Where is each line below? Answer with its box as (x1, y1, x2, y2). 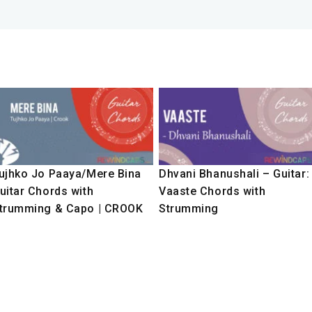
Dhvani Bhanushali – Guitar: (159, 167, 310, 181)
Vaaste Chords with (159, 185, 266, 198)
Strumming (159, 202, 219, 216)
